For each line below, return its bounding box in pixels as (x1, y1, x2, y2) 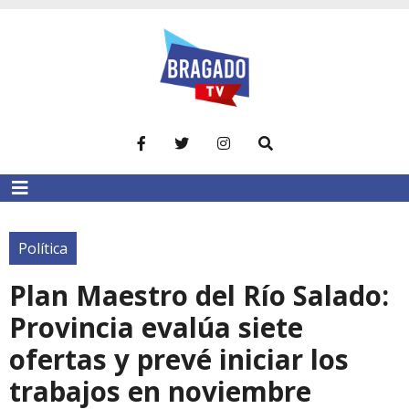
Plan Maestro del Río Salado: (9, 276, 389, 314)
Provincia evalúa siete (9, 308, 303, 346)
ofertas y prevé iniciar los (9, 340, 349, 378)
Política (18, 237, 68, 258)
